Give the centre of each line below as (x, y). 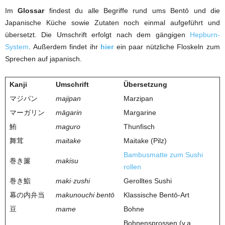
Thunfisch (139, 126)
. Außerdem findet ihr (65, 46)
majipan (68, 98)
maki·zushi (73, 181)
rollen (132, 166)
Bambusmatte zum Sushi (163, 154)
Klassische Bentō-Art (156, 195)
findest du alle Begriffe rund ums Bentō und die (132, 10)
